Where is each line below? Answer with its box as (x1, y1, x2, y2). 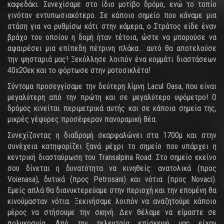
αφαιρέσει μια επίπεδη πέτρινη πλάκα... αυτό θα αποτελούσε (7, 43, 216, 53)
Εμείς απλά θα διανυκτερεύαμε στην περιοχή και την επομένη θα (7, 185, 216, 195)
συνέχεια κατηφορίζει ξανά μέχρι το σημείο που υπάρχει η (7, 141, 216, 151)
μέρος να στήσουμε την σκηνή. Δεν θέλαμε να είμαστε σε (7, 207, 216, 217)
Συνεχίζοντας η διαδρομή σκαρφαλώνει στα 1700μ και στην (7, 130, 216, 140)
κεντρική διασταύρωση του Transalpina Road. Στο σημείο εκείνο (7, 152, 216, 162)
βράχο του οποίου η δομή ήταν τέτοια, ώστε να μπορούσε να (7, 32, 216, 42)
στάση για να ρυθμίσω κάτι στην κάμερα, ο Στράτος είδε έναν (7, 21, 216, 31)
